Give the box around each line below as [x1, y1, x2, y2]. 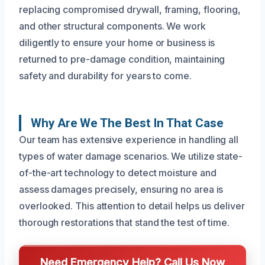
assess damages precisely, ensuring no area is [19, 183, 224, 195]
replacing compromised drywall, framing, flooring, [19, 3, 241, 15]
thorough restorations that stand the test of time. [19, 216, 230, 228]
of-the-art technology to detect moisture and [19, 166, 216, 179]
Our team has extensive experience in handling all [19, 133, 239, 146]
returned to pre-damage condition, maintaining [19, 53, 225, 65]
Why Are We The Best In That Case [31, 115, 224, 130]
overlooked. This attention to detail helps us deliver [19, 199, 245, 212]
